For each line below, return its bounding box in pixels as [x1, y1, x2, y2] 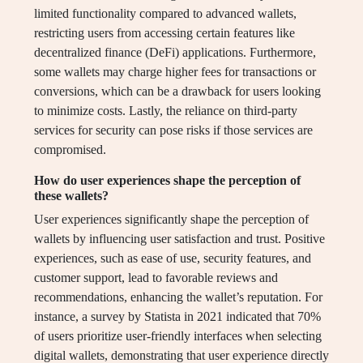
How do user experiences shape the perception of [34, 173, 301, 188]
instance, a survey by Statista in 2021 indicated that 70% [34, 310, 321, 324]
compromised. [34, 143, 106, 157]
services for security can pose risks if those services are [34, 123, 313, 138]
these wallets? [34, 189, 109, 203]
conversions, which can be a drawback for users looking [34, 84, 321, 99]
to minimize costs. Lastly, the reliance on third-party [34, 104, 297, 118]
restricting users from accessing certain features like [34, 26, 295, 41]
